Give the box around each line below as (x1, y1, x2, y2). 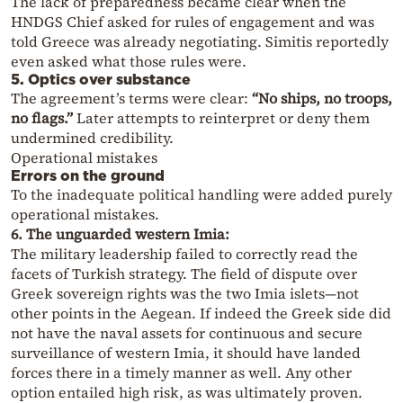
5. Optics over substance (11, 71, 191, 88)
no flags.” (11, 108, 73, 129)
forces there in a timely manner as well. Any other (11, 363, 352, 383)
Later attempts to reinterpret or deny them (73, 108, 370, 129)
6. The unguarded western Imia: (11, 224, 229, 245)
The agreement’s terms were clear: (11, 88, 252, 109)
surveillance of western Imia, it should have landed (11, 343, 361, 363)
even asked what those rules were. (11, 51, 246, 72)
